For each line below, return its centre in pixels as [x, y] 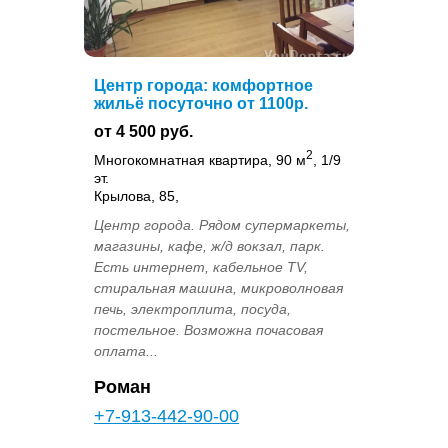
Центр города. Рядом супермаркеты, [222, 224]
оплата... [126, 350]
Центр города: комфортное [203, 86]
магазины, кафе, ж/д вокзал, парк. [209, 245]
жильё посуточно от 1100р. [201, 104]
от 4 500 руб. [143, 132]
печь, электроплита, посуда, [192, 308]
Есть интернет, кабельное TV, [201, 266]
